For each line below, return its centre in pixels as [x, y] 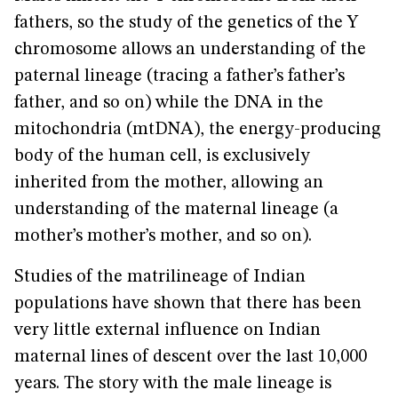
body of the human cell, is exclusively [162, 156]
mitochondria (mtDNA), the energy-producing [198, 130]
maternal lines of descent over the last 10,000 [191, 357]
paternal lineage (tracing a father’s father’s [179, 76]
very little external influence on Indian [167, 330]
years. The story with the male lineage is [173, 384]
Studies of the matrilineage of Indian [160, 277]
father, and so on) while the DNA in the [169, 103]
